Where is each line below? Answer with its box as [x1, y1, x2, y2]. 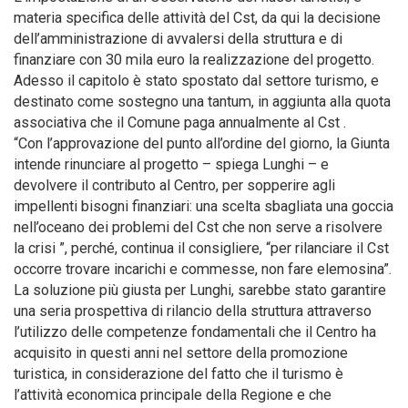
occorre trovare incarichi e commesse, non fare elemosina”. [14, 260, 392, 278]
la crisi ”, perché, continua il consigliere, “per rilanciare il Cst [14, 240, 389, 257]
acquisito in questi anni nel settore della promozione [14, 344, 348, 362]
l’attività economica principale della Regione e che [14, 386, 331, 403]
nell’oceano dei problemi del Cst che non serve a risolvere [14, 219, 382, 236]
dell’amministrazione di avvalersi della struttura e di [14, 30, 342, 47]
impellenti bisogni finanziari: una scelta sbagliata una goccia [14, 198, 393, 215]
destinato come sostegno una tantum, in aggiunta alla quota [14, 93, 391, 110]
